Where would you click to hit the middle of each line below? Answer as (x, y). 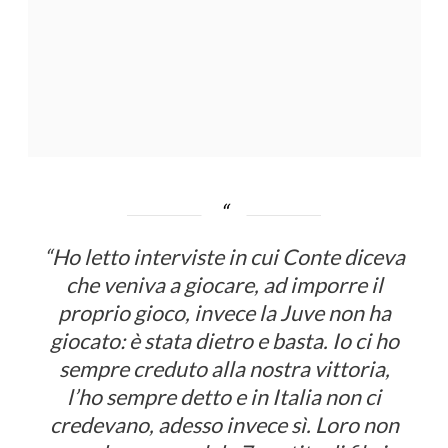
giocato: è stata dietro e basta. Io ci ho (224, 341)
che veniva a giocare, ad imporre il (224, 285)
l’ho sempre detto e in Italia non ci (224, 397)
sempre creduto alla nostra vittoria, (224, 369)
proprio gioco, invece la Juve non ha (224, 313)
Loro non (356, 425)
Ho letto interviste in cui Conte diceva (228, 257)
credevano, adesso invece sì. (182, 425)
